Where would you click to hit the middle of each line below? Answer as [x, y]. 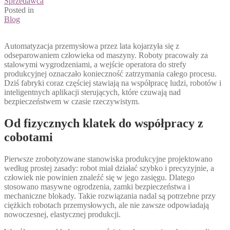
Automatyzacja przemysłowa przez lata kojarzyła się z [92, 46]
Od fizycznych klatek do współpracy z [104, 123]
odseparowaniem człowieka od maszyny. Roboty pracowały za [106, 55]
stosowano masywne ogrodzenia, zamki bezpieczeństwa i [97, 186]
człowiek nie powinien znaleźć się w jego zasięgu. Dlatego [99, 177]
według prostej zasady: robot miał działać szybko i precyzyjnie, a [109, 168]
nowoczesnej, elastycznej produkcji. [62, 214]
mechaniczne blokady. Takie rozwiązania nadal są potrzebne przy [110, 196]
